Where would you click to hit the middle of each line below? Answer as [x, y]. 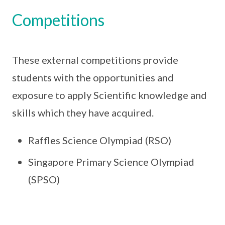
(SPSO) [44, 179]
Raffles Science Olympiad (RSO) [100, 140]
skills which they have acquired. [83, 112]
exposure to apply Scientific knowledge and [109, 95]
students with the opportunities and [93, 77]
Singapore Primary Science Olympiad [111, 161]
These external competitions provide [95, 60]
